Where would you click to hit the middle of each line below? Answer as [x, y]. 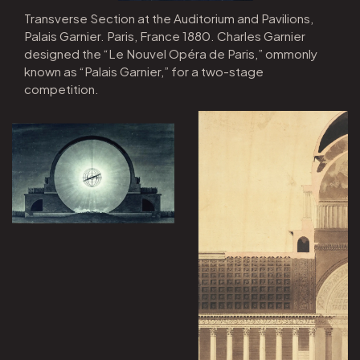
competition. [61, 88]
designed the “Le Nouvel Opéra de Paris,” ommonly [170, 53]
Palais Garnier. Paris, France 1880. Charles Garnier [164, 35]
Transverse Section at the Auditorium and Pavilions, [168, 18]
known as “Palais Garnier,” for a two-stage [143, 71]
